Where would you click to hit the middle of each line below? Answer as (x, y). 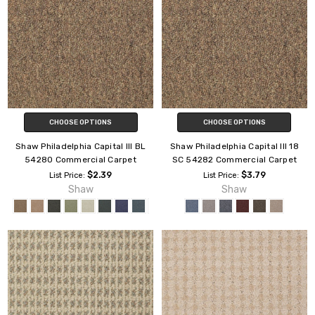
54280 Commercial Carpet (81, 160)
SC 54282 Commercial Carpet (234, 160)
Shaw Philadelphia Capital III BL (81, 147)
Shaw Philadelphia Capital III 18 (234, 147)
